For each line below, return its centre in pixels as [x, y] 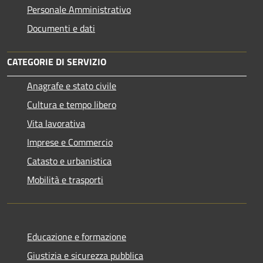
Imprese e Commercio [70, 142]
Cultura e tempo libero [72, 104]
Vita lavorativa [56, 123]
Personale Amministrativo [79, 9]
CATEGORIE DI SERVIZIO [57, 61]
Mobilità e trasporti [65, 179]
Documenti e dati [61, 28]
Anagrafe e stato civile [72, 85]
